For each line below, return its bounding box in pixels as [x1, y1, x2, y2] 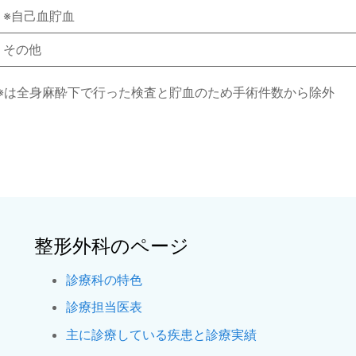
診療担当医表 [65, 299, 142, 315]
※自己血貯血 [2, 7, 75, 24]
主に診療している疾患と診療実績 [65, 326, 257, 342]
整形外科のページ [33, 234, 189, 257]
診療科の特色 [65, 271, 142, 288]
